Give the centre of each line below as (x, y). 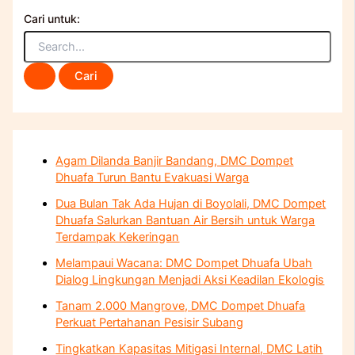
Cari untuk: (52, 18)
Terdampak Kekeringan (118, 237)
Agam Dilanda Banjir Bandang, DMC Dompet (175, 161)
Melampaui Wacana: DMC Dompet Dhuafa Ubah (184, 263)
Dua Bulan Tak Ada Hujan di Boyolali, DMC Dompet (191, 204)
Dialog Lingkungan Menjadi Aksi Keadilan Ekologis (190, 280)
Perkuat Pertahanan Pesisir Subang (150, 323)
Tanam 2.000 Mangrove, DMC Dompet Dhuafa (181, 306)
